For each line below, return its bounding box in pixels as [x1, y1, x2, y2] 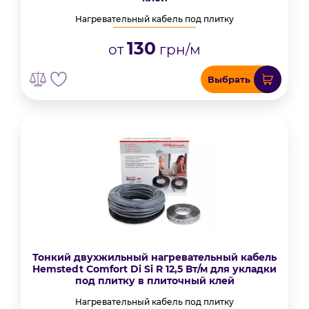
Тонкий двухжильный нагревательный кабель [32, 251, 277, 263]
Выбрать [208, 74, 250, 85]
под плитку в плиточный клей [74, 275, 235, 287]
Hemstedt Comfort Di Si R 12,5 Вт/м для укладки [32, 263, 277, 275]
